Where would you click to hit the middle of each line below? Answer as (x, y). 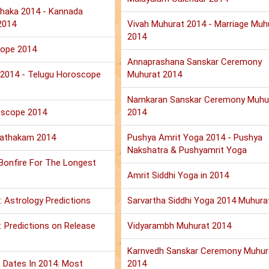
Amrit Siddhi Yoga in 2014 (178, 176)
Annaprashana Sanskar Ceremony (194, 62)
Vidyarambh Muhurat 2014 (179, 226)
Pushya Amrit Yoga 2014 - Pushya (195, 138)
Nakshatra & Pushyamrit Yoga (187, 150)
